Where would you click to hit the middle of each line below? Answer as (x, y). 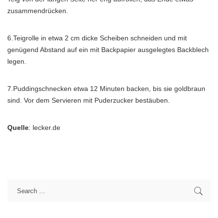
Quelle (18, 127)
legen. (17, 61)
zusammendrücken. (38, 11)
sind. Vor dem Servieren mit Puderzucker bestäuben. (89, 100)
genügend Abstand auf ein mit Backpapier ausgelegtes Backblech (108, 50)
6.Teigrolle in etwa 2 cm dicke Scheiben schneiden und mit (97, 38)
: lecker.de (45, 127)
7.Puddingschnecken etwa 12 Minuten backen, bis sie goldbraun (106, 89)
